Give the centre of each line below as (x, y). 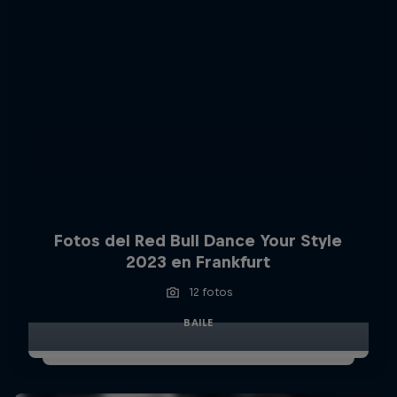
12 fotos (211, 292)
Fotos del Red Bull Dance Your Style (198, 240)
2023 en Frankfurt (198, 261)
